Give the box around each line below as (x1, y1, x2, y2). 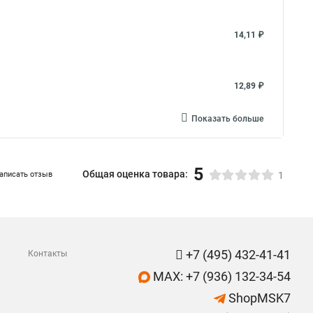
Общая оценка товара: (82, 168, 188, 180)
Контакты (28, 249, 67, 259)
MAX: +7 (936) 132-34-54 (150, 269, 291, 284)
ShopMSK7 (226, 291, 291, 305)
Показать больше (191, 114, 263, 124)
